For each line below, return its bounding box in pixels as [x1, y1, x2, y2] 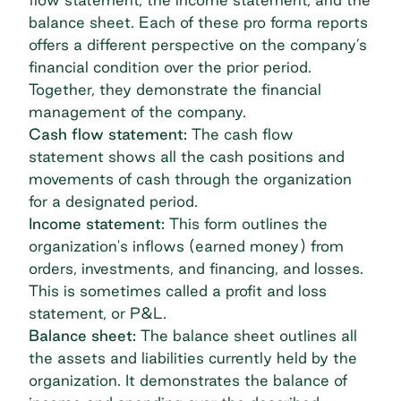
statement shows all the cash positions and [29, 147, 345, 165]
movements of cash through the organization [29, 169, 352, 187]
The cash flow [187, 124, 294, 142]
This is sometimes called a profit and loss [29, 281, 327, 299]
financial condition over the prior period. [29, 57, 311, 75]
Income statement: [29, 214, 169, 232]
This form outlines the [169, 214, 328, 232]
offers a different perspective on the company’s [29, 35, 367, 53]
